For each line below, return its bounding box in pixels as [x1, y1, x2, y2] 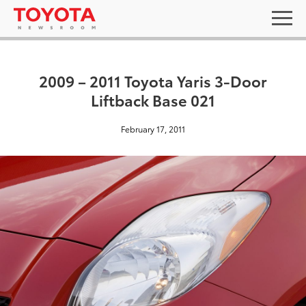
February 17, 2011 [121, 123, 185, 135]
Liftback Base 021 [91, 89, 215, 110]
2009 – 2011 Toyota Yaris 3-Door [39, 70, 267, 91]
